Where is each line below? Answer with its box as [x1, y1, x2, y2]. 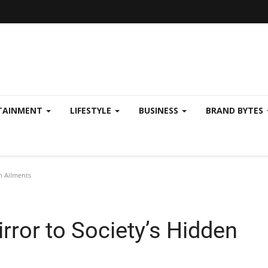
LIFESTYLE [70, 105, 114, 116]
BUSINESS [139, 105, 181, 116]
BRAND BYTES [206, 105, 266, 116]
